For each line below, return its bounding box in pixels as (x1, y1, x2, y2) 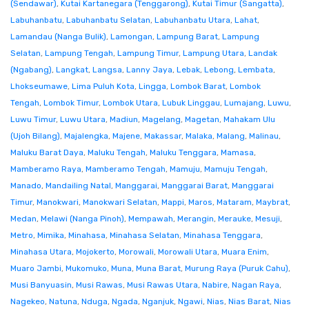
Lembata (238, 65, 273, 74)
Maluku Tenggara (150, 148, 217, 157)
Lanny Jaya (126, 65, 172, 74)
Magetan (185, 114, 219, 124)
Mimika (37, 230, 64, 240)
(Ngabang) (10, 65, 52, 74)
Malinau (249, 131, 279, 141)
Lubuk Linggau (162, 98, 220, 108)
